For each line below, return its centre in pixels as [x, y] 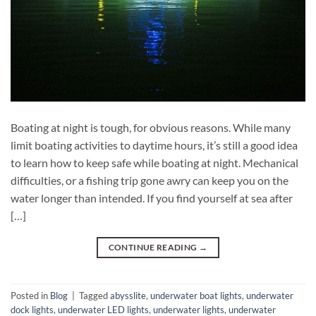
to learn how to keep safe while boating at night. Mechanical [154, 162]
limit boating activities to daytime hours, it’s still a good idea [154, 145]
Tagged [95, 295]
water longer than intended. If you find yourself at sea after [152, 197]
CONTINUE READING [153, 247]
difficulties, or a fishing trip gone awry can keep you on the [150, 180]
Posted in [30, 295]
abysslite [128, 295]
